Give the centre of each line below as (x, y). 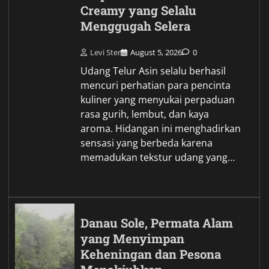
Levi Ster (106, 52)
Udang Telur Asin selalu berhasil (153, 71)
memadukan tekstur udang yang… (158, 157)
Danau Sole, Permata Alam (157, 223)
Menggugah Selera (136, 26)
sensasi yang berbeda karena (147, 143)
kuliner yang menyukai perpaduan (158, 99)
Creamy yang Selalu (139, 11)
